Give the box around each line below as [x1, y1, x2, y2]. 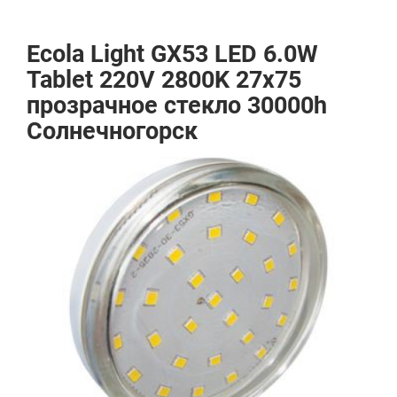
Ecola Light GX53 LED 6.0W [27, 40, 318, 68]
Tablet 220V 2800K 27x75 [27, 66, 301, 94]
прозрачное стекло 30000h [27, 91, 327, 120]
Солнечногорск [27, 117, 198, 145]
